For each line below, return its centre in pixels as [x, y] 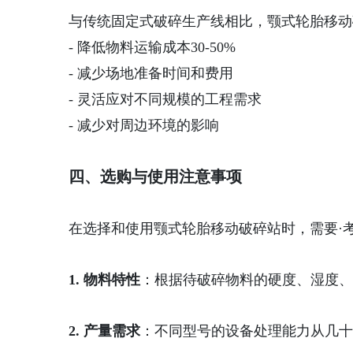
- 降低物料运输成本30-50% [152, 47]
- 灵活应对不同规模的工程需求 [165, 99]
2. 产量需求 [104, 331]
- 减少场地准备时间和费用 [151, 73]
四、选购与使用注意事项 [155, 176]
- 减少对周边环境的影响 [144, 125]
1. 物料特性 [104, 280]
